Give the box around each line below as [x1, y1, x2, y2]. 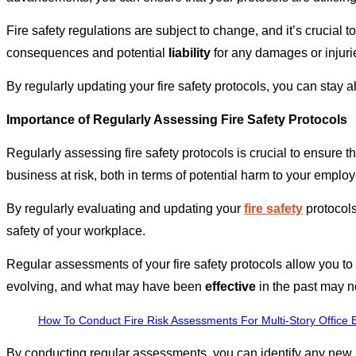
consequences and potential [6, 46, 168, 60]
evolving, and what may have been [6, 280, 205, 294]
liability [168, 46, 211, 60]
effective [205, 280, 256, 294]
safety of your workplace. [6, 224, 145, 238]
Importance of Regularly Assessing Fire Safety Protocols [6, 113, 347, 127]
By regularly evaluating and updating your [6, 202, 244, 216]
